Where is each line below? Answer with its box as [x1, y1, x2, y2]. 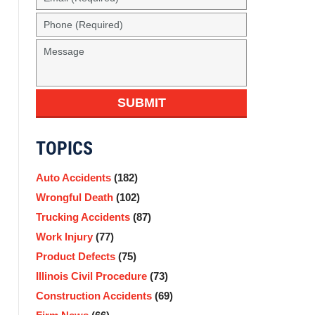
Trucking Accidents [36, 211, 133, 223]
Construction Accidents [36, 290, 155, 302]
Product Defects [36, 250, 118, 262]
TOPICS [36, 139, 93, 159]
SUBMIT [117, 96, 166, 110]
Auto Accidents [36, 172, 114, 184]
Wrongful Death [36, 191, 116, 203]
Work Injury [36, 231, 96, 243]
